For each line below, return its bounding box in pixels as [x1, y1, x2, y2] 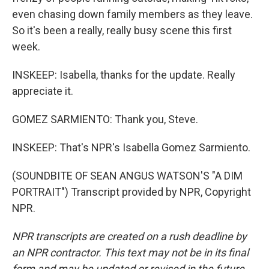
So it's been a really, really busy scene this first [12, 24, 232, 37]
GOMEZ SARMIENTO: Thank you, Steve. [12, 113, 198, 125]
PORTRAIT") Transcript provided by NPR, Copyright [12, 186, 251, 198]
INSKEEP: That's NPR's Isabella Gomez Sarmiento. [12, 141, 250, 154]
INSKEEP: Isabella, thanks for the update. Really [12, 68, 235, 81]
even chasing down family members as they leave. [12, 8, 253, 20]
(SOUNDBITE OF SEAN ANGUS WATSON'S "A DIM [12, 169, 243, 182]
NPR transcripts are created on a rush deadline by [12, 230, 247, 243]
